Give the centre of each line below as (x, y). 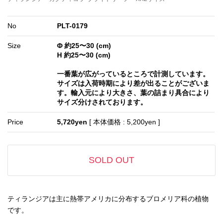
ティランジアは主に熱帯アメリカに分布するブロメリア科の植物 (108, 199)
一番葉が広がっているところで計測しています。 (134, 74)
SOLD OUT (111, 160)
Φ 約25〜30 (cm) (84, 46)
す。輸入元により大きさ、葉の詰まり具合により (134, 93)
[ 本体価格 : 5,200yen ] (124, 122)
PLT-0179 (73, 26)
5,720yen (72, 122)
